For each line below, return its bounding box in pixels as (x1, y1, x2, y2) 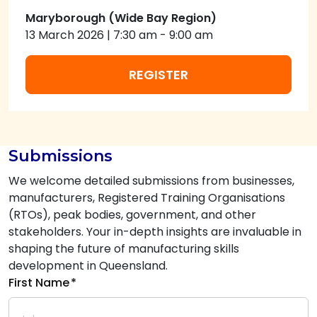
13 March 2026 (25, 27, 104, 43)
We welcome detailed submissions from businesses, (8, 173, 294, 189)
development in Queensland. (8, 258, 168, 274)
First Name (8, 275, 69, 291)
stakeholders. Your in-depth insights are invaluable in (8, 224, 301, 240)
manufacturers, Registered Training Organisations (8, 190, 285, 206)
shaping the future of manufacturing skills (8, 241, 239, 257)
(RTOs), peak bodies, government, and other (8, 207, 256, 223)
